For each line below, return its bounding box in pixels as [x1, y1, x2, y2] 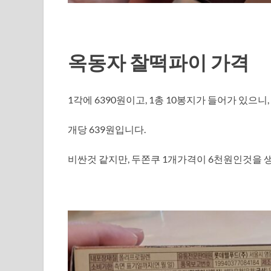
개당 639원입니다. [68, 123, 146, 135]
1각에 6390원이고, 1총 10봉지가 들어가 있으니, [68, 94, 269, 106]
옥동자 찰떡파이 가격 [68, 50, 249, 74]
